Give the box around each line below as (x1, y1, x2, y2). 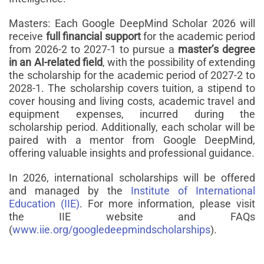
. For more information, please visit (79, 197, 256, 210)
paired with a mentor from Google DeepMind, (9, 133, 255, 146)
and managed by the (9, 184, 131, 197)
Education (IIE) (9, 197, 80, 210)
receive (9, 29, 46, 42)
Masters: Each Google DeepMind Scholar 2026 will (9, 16, 255, 29)
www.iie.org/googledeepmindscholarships (12, 223, 210, 236)
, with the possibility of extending (102, 55, 255, 68)
